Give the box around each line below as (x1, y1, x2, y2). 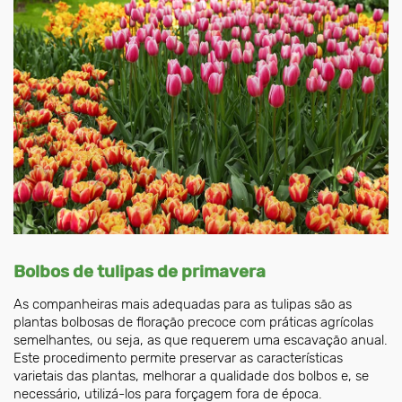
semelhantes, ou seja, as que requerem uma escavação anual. (13, 331, 388, 348)
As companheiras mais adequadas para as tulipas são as (13, 295, 352, 312)
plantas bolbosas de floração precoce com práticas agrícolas (13, 313, 373, 330)
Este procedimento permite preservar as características (13, 349, 343, 366)
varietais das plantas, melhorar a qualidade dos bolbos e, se (13, 367, 369, 384)
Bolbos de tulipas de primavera (13, 260, 266, 282)
